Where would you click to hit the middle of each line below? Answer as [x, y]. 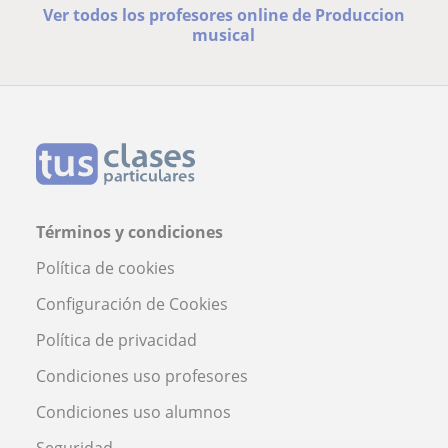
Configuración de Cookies [132, 303]
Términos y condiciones [129, 231]
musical [224, 34]
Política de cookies [105, 267]
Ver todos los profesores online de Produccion [223, 14]
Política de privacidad [116, 339]
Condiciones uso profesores [142, 375]
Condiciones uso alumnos [133, 411]
